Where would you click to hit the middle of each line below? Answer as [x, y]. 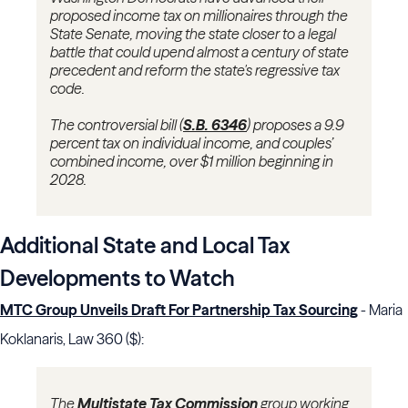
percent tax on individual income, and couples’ [192, 143]
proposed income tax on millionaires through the [199, 16]
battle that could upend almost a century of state [199, 52]
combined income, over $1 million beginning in [192, 162]
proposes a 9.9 [297, 125]
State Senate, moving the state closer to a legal [193, 34]
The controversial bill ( [117, 125]
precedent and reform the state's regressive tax [195, 71]
